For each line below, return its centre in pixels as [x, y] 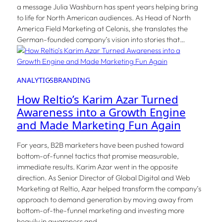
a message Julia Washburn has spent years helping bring [107, 7]
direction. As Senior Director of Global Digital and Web [103, 178]
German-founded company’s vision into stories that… [101, 40]
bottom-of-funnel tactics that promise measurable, [98, 156]
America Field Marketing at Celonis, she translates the [102, 29]
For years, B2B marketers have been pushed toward [100, 145]
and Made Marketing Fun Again [99, 125]
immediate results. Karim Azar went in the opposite [97, 167]
